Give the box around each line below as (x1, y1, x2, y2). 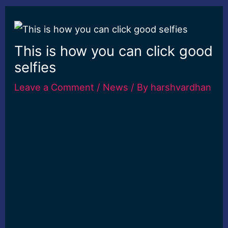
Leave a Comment (14, 81, 95, 93)
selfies (14, 59, 56, 76)
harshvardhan (151, 81, 212, 93)
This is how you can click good (14, 42, 213, 60)
